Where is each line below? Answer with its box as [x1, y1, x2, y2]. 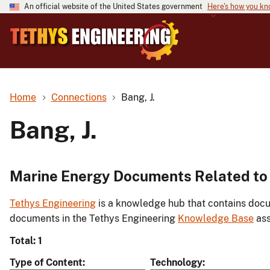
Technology [150, 257, 202, 269]
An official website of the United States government [24, 2, 202, 11]
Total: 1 [10, 235, 42, 247]
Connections [51, 91, 107, 103]
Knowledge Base [178, 213, 254, 225]
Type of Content [10, 257, 83, 269]
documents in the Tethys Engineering [10, 213, 178, 225]
